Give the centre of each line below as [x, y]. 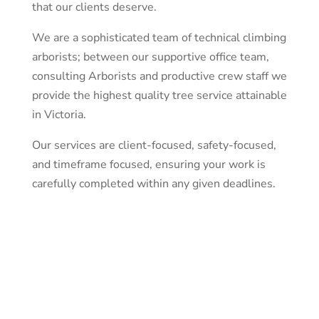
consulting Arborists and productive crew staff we [159, 76]
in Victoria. [59, 115]
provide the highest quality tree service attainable [159, 95]
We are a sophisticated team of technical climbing [159, 38]
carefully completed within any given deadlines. [153, 184]
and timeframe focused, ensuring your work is [148, 164]
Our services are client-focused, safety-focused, [154, 145]
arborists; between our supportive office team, [150, 57]
